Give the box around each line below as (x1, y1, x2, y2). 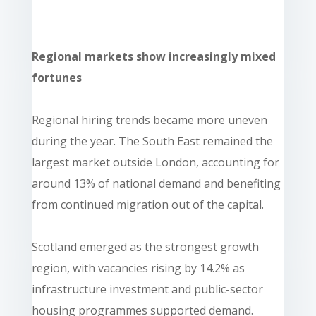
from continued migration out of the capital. (31, 196, 264, 212)
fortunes (31, 69, 82, 85)
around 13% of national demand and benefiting (31, 175, 281, 191)
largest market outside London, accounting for (31, 154, 279, 170)
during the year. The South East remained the (31, 133, 273, 149)
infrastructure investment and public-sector (31, 281, 263, 297)
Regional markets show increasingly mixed (31, 48, 276, 64)
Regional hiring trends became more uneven (31, 111, 267, 128)
